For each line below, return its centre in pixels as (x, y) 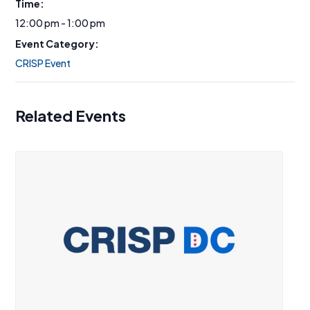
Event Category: (57, 43)
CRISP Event (43, 63)
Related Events (71, 115)
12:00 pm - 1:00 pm (61, 22)
